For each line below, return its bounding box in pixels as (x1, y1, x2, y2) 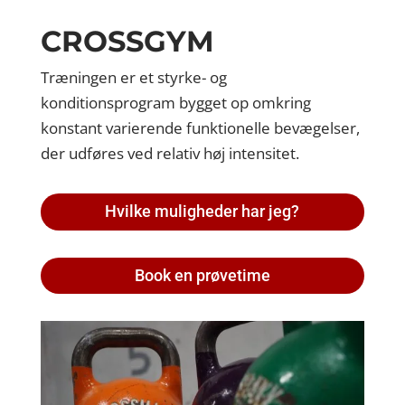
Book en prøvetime (134, 266, 270, 286)
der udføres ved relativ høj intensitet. (40, 142, 299, 164)
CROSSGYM (40, 23, 214, 59)
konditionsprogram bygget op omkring (40, 91, 311, 113)
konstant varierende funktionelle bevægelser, (40, 117, 360, 138)
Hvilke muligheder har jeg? (105, 202, 300, 221)
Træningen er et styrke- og (40, 66, 227, 88)
